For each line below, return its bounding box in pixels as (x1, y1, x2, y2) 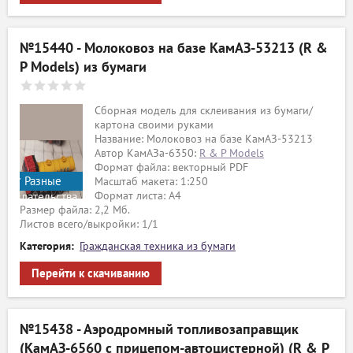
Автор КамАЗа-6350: (95, 147, 199, 160)
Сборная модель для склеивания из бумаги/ (95, 104, 313, 117)
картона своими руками (95, 118, 214, 132)
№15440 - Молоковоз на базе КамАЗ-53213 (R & (20, 40, 328, 57)
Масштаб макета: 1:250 (95, 175, 208, 188)
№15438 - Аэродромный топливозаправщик (20, 321, 299, 338)
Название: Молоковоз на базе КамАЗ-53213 (95, 132, 313, 146)
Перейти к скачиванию (32, 266, 150, 281)
